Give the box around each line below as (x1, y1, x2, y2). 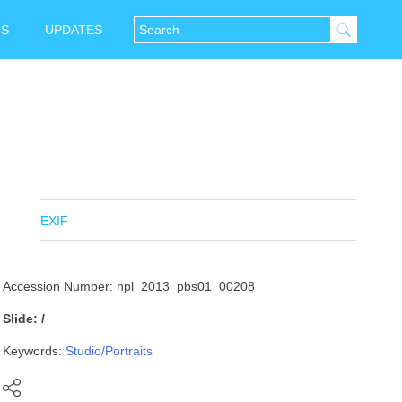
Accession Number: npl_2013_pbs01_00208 (3, 279, 256, 293)
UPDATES (45, 22, 102, 37)
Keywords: (3, 344, 66, 358)
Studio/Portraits (66, 344, 153, 358)
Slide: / (3, 311, 46, 326)
